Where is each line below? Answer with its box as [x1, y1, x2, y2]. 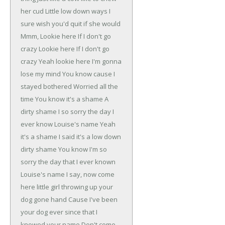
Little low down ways [45, 7, 107, 16]
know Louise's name [35, 120, 98, 129]
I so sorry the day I [57, 107, 114, 117]
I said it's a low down [57, 132, 121, 142]
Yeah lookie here [39, 57, 90, 66]
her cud [21, 7, 44, 16]
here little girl [21, 182, 60, 192]
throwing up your [60, 182, 113, 192]
